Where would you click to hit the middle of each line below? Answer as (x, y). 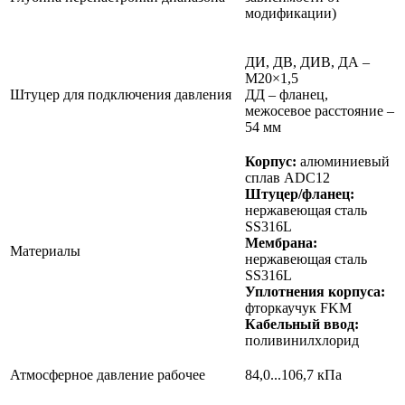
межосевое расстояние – (320, 111)
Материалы (45, 251)
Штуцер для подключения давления (121, 95)
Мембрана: (281, 243)
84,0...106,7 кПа (293, 375)
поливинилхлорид (302, 341)
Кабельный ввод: (302, 325)
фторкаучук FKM (298, 308)
